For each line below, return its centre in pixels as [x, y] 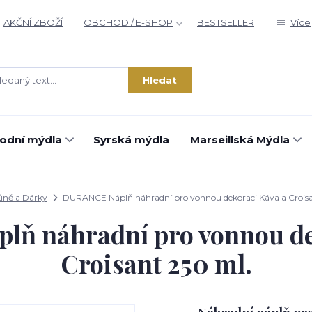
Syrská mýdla [131, 140]
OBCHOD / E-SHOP [128, 22]
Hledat [160, 80]
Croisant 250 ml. [156, 263]
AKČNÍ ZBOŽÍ [33, 22]
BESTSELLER [226, 22]
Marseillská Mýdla [240, 140]
